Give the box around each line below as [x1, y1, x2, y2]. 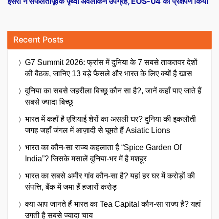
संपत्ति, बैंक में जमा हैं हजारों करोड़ [25, 182, 117, 191]
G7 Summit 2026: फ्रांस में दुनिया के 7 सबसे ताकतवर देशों [25, 58, 197, 66]
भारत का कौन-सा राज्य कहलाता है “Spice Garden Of [25, 143, 181, 152]
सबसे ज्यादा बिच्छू [25, 97, 73, 106]
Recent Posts [13, 34, 64, 44]
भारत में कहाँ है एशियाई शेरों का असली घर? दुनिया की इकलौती [25, 114, 196, 123]
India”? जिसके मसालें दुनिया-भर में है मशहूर [25, 154, 147, 163]
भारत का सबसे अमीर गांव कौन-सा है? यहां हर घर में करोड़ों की [25, 171, 195, 180]
